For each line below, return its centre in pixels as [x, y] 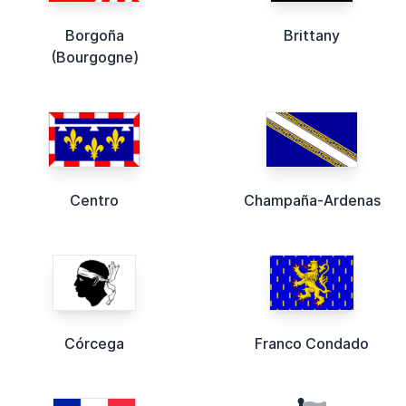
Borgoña [94, 35]
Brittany [312, 35]
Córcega [94, 343]
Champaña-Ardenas [312, 200]
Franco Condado [312, 343]
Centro [94, 200]
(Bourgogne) [94, 57]
